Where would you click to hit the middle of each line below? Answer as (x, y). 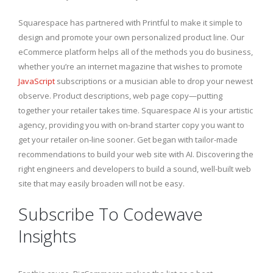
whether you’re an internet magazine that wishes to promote (130, 67)
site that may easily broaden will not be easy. (101, 184)
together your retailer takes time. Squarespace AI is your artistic (136, 111)
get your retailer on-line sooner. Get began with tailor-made (128, 140)
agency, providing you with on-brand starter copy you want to (131, 125)
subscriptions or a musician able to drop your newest (154, 81)
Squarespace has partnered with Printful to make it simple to (130, 23)
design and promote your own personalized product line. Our (131, 37)
